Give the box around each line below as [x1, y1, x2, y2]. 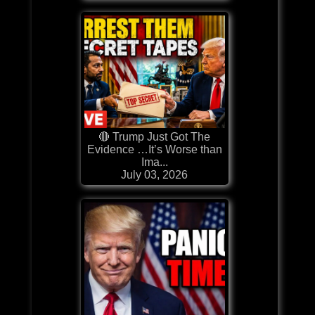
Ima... [141, 155, 168, 168]
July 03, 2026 [121, 168, 188, 181]
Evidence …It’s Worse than [86, 143, 222, 155]
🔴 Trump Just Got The [98, 130, 211, 143]
